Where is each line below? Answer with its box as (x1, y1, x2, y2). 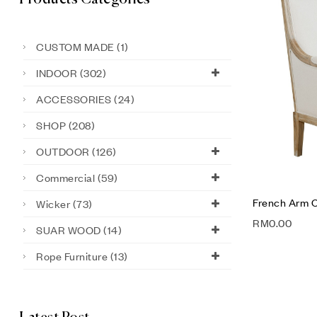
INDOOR (36, 66, 77, 79)
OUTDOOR (36, 144, 90, 158)
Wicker (36, 197, 70, 210)
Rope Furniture (36, 249, 108, 263)
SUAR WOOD (36, 223, 101, 236)
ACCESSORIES (36, 92, 112, 105)
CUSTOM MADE (36, 40, 115, 53)
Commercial (36, 171, 95, 184)
